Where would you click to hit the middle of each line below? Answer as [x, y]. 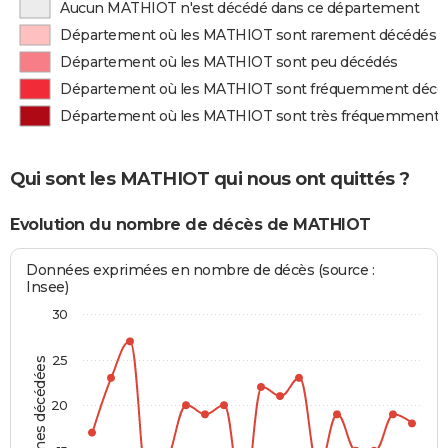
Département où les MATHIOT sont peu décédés [229, 62]
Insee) [47, 287]
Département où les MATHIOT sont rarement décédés [248, 35]
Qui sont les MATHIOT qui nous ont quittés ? [210, 178]
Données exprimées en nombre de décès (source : [200, 270]
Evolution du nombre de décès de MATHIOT [190, 224]
